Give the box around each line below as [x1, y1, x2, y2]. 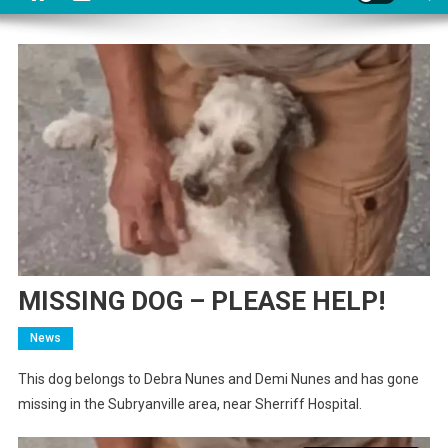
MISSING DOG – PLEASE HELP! [17, 286, 385, 317]
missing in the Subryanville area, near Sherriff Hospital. [17, 396, 362, 413]
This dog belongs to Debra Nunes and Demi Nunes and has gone [17, 371, 419, 388]
